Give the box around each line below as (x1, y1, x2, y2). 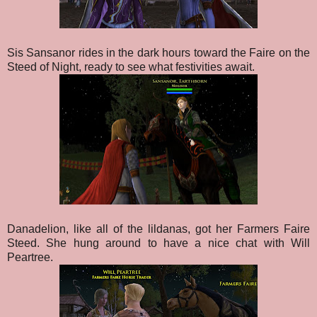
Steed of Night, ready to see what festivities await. (7, 61, 255, 74)
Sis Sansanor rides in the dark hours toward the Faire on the (7, 47, 310, 59)
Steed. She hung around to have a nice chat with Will (7, 237, 310, 250)
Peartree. (7, 251, 53, 264)
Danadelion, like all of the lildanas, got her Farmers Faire (7, 223, 310, 236)
